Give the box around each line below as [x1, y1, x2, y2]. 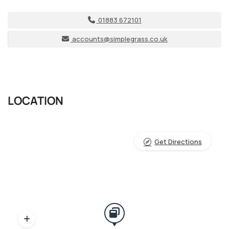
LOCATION [8, 93, 63, 109]
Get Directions [154, 137, 202, 147]
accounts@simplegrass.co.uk [72, 34, 168, 44]
